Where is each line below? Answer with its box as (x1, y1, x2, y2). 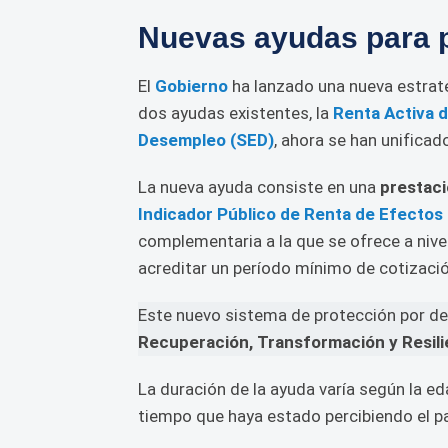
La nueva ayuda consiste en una (138, 177, 380, 197)
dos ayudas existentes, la (138, 103, 333, 123)
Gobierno (155, 76, 228, 96)
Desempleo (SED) (138, 130, 274, 150)
